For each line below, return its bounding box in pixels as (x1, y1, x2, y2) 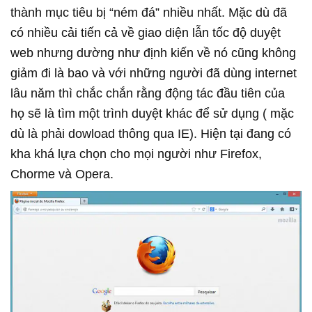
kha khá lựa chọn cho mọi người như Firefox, (10, 147, 262, 162)
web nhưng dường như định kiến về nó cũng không (10, 46, 296, 61)
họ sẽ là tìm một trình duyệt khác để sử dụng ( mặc (10, 107, 294, 121)
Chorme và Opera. (10, 167, 114, 182)
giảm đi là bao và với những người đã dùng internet (10, 66, 297, 81)
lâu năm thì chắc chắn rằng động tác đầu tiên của (10, 86, 285, 101)
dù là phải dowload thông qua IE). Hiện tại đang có (10, 127, 291, 141)
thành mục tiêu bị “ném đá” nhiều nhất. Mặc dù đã (10, 6, 287, 20)
